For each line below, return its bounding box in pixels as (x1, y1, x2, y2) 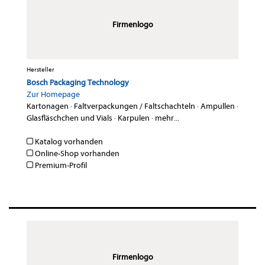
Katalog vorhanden (33, 137, 103, 147)
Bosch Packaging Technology (27, 77, 129, 88)
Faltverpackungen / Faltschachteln (74, 101, 195, 112)
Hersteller (27, 66, 54, 74)
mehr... (155, 113, 179, 124)
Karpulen (118, 113, 150, 124)
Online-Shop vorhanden (33, 148, 119, 159)
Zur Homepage (27, 89, 80, 100)
